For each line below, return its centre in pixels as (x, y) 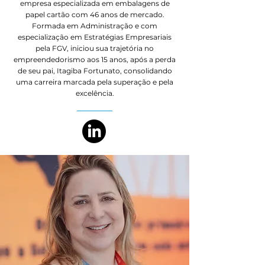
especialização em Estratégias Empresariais (95, 37)
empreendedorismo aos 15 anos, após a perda (95, 59)
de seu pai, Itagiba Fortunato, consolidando (95, 71)
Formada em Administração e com (95, 26)
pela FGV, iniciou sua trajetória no (95, 48)
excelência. (95, 93)
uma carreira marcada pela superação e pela (95, 82)
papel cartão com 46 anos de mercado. (95, 14)
